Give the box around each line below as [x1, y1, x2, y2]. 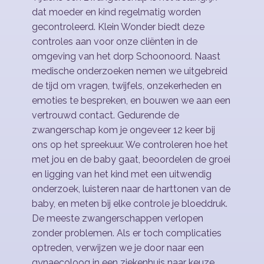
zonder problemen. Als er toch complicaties [32, 227, 222, 239]
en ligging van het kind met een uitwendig [32, 169, 212, 180]
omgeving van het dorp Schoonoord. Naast [32, 51, 220, 62]
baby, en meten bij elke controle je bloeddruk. [32, 198, 227, 209]
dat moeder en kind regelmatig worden [32, 6, 201, 18]
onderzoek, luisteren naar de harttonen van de [32, 183, 230, 194]
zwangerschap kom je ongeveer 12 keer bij [32, 124, 215, 136]
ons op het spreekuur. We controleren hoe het [32, 139, 228, 150]
